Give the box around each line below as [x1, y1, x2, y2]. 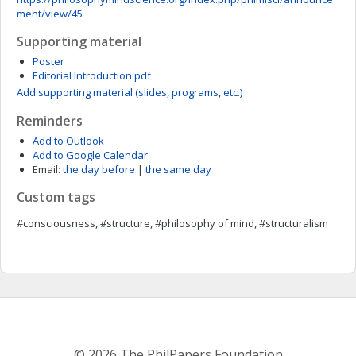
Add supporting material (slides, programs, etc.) [17, 85, 242, 99]
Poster [33, 54, 64, 68]
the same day [145, 162, 211, 176]
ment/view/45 [17, 6, 83, 21]
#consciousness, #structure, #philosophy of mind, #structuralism [17, 216, 328, 230]
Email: [33, 162, 60, 176]
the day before [63, 162, 135, 176]
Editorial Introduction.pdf [33, 68, 151, 83]
